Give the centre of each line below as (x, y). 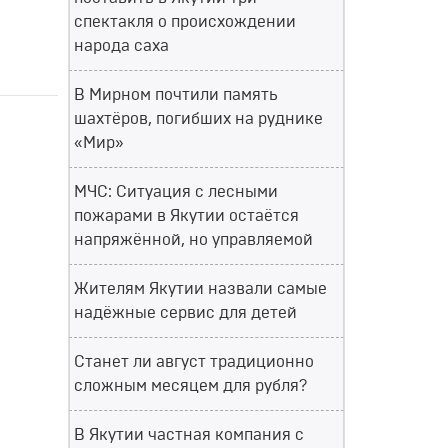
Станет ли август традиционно (194, 362)
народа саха (121, 46)
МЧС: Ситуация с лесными (176, 192)
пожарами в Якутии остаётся (186, 216)
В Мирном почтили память (176, 95)
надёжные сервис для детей (185, 313)
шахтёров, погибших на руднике (198, 119)
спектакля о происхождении (185, 22)
